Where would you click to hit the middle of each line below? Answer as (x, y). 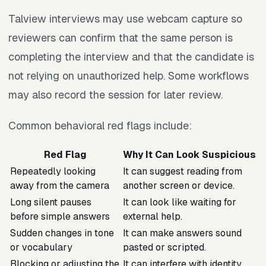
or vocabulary (41, 248)
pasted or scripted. (164, 248)
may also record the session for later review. (115, 95)
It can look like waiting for (180, 202)
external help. (153, 217)
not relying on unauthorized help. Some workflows (129, 76)
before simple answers (60, 217)
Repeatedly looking (53, 172)
